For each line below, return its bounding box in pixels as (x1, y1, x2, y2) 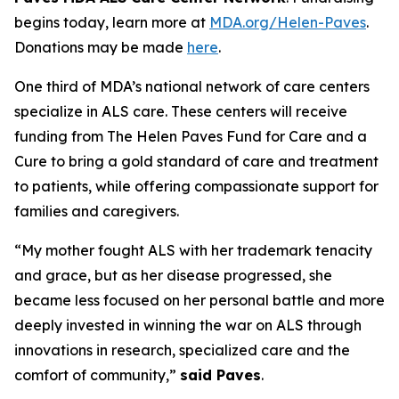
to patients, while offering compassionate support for (14, 177, 379, 195)
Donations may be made (14, 38, 187, 56)
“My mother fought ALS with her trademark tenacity (14, 241, 372, 259)
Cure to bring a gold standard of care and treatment (14, 152, 379, 170)
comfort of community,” (14, 366, 180, 384)
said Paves (180, 366, 261, 384)
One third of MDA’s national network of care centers (14, 77, 370, 95)
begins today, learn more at (14, 13, 209, 31)
